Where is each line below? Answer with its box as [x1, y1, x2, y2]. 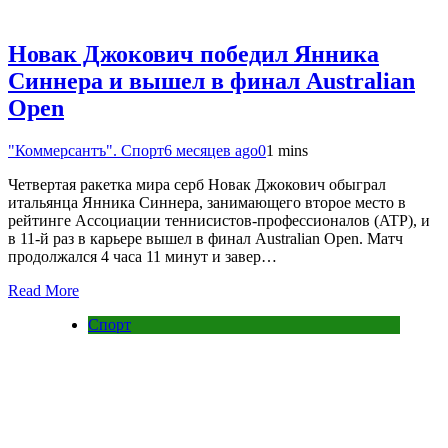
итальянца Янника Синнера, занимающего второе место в [8, 193, 406, 211]
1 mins [266, 141, 308, 159]
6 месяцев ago [164, 141, 258, 159]
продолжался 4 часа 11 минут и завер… [8, 247, 277, 265]
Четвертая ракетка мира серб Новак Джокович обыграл [8, 175, 386, 193]
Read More [8, 281, 79, 299]
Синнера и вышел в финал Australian [8, 68, 415, 95]
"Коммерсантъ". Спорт [8, 141, 164, 159]
